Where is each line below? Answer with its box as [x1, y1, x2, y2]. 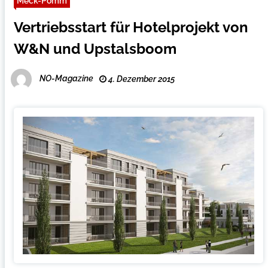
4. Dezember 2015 [106, 74, 175, 84]
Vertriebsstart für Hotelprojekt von [13, 19, 248, 36]
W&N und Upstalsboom [13, 40, 176, 57]
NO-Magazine [39, 74, 93, 84]
